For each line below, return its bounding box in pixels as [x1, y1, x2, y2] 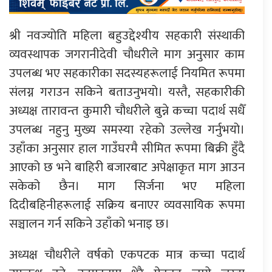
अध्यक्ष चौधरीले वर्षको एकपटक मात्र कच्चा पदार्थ [9, 244, 245, 265]
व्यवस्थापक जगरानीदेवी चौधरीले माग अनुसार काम [9, 44, 245, 65]
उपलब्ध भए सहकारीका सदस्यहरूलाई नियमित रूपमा [9, 63, 245, 84]
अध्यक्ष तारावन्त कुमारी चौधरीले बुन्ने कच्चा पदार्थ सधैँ [9, 100, 245, 121]
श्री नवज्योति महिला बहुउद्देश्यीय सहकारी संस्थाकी [9, 25, 245, 46]
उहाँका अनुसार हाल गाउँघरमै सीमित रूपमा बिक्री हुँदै [9, 138, 245, 159]
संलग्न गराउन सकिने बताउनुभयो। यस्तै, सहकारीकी [9, 81, 245, 103]
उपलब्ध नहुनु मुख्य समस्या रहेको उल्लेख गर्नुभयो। [9, 119, 245, 140]
